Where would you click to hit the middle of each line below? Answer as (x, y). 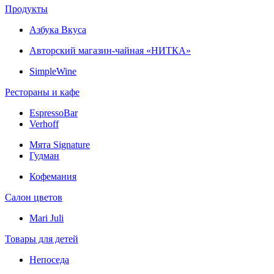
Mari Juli (46, 218)
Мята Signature (60, 144)
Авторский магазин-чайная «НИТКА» (110, 50)
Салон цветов (34, 197)
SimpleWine (53, 71)
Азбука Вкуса (58, 29)
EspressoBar (54, 113)
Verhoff (44, 124)
